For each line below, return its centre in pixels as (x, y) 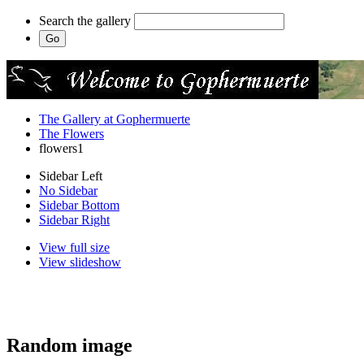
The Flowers (71, 134)
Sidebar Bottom (79, 205)
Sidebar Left (71, 176)
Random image (69, 345)
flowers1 (61, 148)
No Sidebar (68, 191)
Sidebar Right (74, 220)
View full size (74, 247)
